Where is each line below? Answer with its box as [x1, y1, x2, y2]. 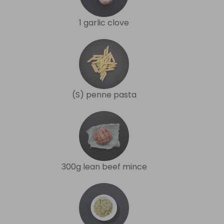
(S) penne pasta [71, 88, 136, 100]
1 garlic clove [79, 16, 129, 28]
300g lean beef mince [61, 160, 147, 172]
